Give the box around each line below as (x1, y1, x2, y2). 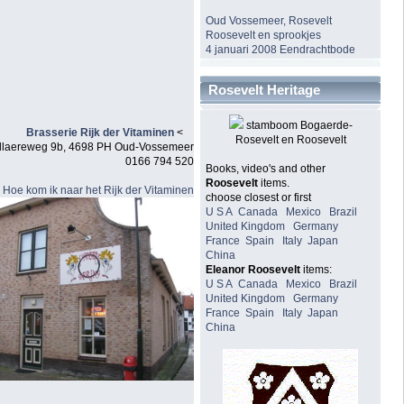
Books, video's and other (206, 162, 326, 176)
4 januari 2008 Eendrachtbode (206, 43, 356, 57)
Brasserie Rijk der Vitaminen (26, 125, 174, 139)
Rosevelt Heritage (208, 82, 320, 98)
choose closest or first (206, 191, 312, 205)
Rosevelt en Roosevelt (234, 133, 346, 147)
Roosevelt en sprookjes (206, 29, 322, 42)
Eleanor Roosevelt (206, 263, 301, 277)
